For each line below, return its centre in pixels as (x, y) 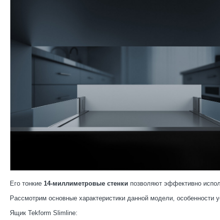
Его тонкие (27, 184)
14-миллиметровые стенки (86, 184)
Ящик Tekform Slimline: (44, 213)
